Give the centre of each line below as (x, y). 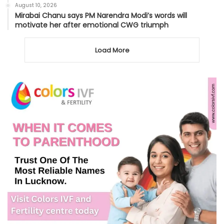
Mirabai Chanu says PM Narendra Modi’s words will (101, 16)
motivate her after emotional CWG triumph (92, 25)
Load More (112, 50)
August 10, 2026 (36, 5)
